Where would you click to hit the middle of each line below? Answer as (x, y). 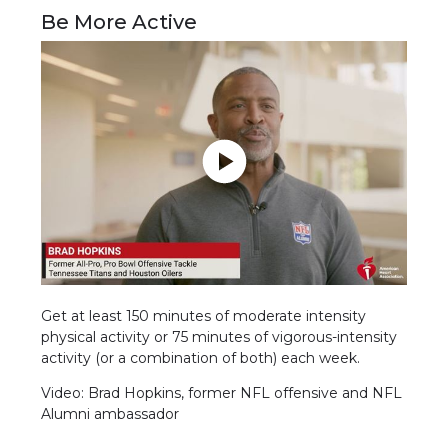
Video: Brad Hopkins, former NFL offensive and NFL (222, 392)
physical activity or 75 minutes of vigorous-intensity (219, 336)
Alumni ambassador (110, 413)
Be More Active (119, 21)
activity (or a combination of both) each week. (201, 357)
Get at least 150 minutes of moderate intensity (204, 315)
